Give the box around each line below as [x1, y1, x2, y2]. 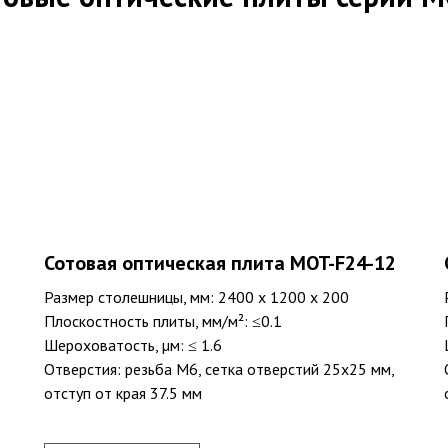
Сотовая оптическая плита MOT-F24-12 [44, 249, 396, 276]
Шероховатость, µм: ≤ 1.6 [44, 334, 222, 355]
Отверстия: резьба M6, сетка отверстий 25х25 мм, [44, 358, 394, 379]
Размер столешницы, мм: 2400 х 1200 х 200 [44, 286, 349, 307]
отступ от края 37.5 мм [44, 382, 202, 403]
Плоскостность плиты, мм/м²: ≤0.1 [44, 310, 282, 331]
